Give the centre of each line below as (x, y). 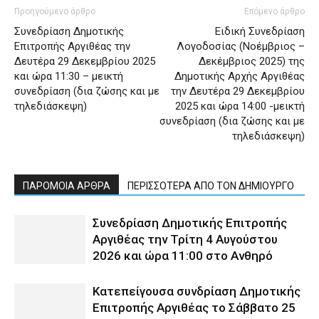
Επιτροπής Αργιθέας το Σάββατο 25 (194, 307)
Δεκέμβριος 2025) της (252, 61)
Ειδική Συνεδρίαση (260, 31)
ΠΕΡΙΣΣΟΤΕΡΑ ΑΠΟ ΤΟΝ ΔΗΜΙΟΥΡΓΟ (211, 185)
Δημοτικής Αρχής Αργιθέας (240, 76)
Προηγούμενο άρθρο (55, 11)
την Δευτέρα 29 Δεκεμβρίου (238, 91)
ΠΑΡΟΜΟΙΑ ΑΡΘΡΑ (67, 185)
